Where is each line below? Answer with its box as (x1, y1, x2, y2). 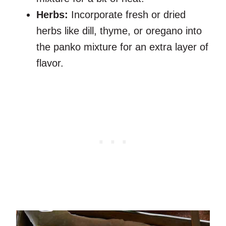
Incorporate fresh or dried (68, 9, 186, 21)
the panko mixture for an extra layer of (36, 41, 208, 53)
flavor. (36, 58, 64, 69)
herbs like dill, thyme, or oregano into (36, 25, 202, 37)
